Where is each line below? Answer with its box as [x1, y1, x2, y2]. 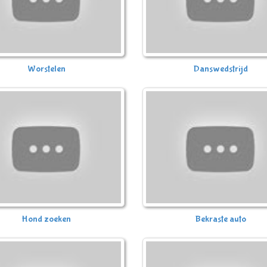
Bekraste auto [195, 213, 246, 225]
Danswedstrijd [193, 63, 248, 74]
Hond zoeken [21, 213, 72, 225]
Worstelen [27, 63, 66, 74]
